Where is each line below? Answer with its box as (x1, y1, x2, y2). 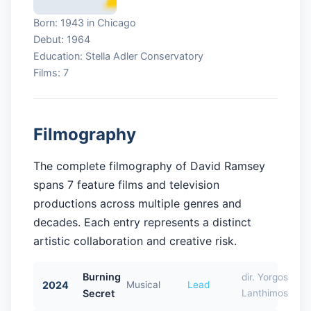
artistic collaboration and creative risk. (33, 234, 237, 248)
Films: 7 (33, 67, 69, 78)
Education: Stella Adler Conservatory (33, 50, 203, 62)
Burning (82, 270, 121, 283)
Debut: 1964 (33, 33, 90, 45)
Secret (82, 287, 115, 299)
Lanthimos (241, 287, 288, 299)
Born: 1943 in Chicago (33, 17, 136, 28)
